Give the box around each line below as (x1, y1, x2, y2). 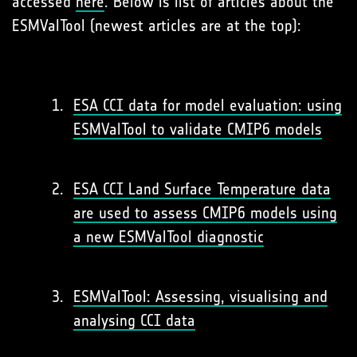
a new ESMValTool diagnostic (73, 226, 264, 246)
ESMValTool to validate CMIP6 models (73, 119, 322, 139)
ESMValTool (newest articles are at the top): (12, 15, 301, 35)
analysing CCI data (73, 310, 195, 330)
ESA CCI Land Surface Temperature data (73, 178, 331, 198)
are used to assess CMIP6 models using (73, 202, 337, 222)
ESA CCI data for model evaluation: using (73, 95, 342, 115)
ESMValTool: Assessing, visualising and (73, 286, 328, 306)
